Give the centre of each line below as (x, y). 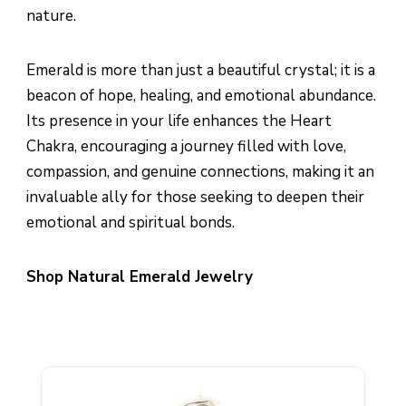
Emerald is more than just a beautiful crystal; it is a (201, 70)
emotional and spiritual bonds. (130, 222)
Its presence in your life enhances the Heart (179, 121)
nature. (51, 15)
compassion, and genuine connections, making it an (200, 171)
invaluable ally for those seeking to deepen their (195, 197)
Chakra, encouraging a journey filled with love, (186, 146)
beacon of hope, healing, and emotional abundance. (201, 95)
